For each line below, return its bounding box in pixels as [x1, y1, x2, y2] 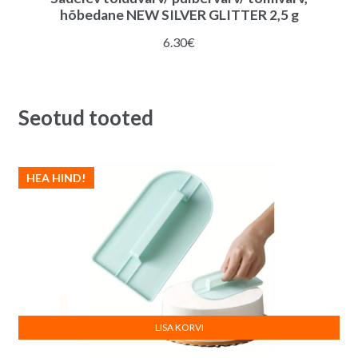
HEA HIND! [26, 170, 86, 185]
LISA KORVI [154, 320, 204, 333]
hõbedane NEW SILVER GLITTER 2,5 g [59, 6, 299, 24]
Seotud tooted [18, 104, 153, 130]
